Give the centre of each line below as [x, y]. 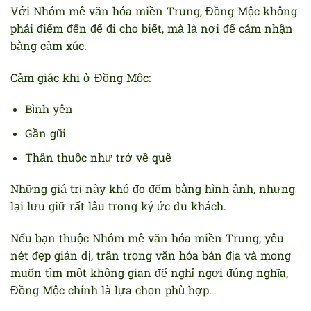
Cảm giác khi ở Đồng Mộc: [81, 79]
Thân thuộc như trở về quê [98, 159]
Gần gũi [45, 134]
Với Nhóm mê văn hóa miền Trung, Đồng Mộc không [154, 12]
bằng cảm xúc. [49, 47]
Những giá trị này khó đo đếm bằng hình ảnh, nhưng [153, 191]
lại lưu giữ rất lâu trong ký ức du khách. [118, 208]
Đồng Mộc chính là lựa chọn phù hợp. [111, 292]
